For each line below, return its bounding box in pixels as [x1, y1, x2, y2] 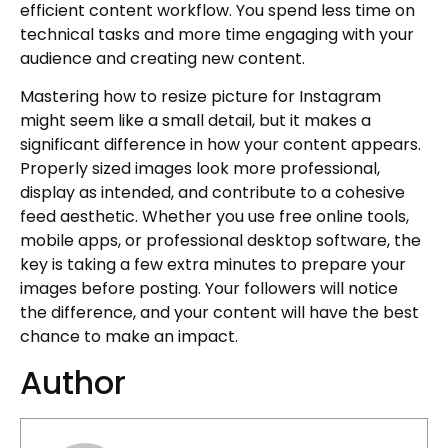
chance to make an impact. [20, 325, 238, 349]
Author [20, 359, 126, 405]
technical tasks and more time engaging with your [20, 22, 414, 46]
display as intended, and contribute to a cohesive [20, 181, 405, 205]
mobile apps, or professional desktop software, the [20, 229, 421, 253]
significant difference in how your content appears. [20, 133, 421, 157]
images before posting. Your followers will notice [20, 277, 398, 301]
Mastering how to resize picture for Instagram [20, 85, 381, 109]
